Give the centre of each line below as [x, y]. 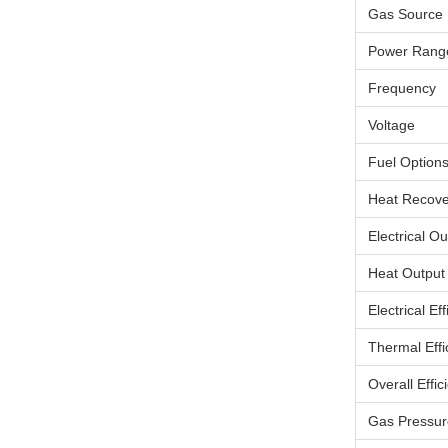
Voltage [391, 125]
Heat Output [406, 273]
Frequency [402, 88]
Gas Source [405, 14]
